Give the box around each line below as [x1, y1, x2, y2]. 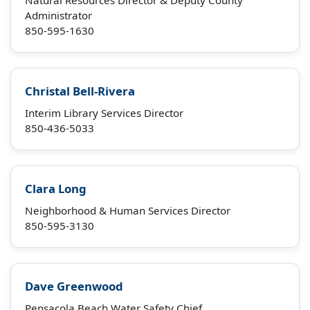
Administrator [25, 8, 92, 22]
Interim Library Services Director [25, 106, 183, 120]
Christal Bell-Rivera [25, 83, 135, 99]
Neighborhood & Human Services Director [25, 203, 230, 217]
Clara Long [25, 181, 86, 197]
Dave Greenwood [25, 278, 123, 294]
